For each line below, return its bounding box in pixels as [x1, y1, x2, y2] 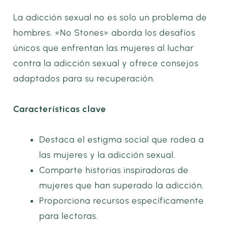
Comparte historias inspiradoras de [39, 164, 189, 175]
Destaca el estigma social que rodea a [39, 134, 205, 145]
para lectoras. [39, 210, 99, 221]
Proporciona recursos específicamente [39, 195, 205, 206]
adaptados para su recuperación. [13, 73, 156, 84]
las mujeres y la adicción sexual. [39, 149, 176, 160]
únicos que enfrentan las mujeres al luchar [13, 43, 194, 53]
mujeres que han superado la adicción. [39, 180, 205, 190]
